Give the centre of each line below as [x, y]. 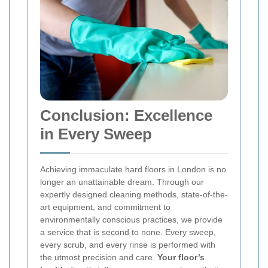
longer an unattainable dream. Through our [122, 182]
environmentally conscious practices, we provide [131, 219]
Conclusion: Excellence [126, 115]
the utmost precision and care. [99, 257]
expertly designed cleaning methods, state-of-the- [134, 194]
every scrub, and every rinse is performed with [128, 244]
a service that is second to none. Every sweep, [128, 232]
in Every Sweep [96, 134]
